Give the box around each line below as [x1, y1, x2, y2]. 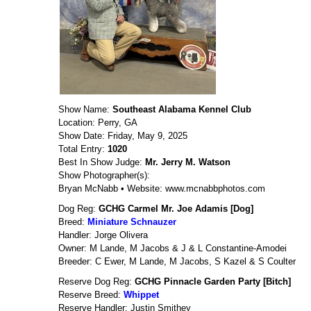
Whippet [124, 289, 159, 300]
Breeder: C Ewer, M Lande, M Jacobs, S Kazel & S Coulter [58, 256, 296, 267]
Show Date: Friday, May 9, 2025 [58, 131, 187, 141]
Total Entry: [58, 144, 108, 154]
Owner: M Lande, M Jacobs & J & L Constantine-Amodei [58, 243, 287, 253]
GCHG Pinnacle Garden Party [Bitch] [135, 276, 291, 287]
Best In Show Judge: [58, 157, 145, 167]
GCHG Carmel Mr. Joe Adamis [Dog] [99, 203, 253, 214]
